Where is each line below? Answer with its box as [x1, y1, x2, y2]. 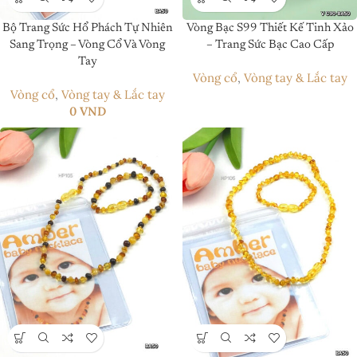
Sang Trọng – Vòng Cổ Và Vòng [10, 38, 165, 51]
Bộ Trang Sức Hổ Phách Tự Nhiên [2, 22, 173, 34]
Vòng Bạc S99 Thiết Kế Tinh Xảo [186, 22, 354, 34]
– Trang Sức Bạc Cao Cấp [206, 38, 334, 51]
